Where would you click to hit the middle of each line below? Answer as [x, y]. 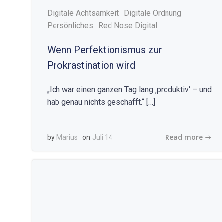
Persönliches [70, 26]
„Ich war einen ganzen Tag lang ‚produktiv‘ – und [129, 89]
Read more [184, 137]
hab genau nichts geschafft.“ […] [101, 102]
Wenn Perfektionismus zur [105, 50]
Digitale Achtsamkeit [83, 13]
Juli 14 [102, 137]
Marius [67, 137]
